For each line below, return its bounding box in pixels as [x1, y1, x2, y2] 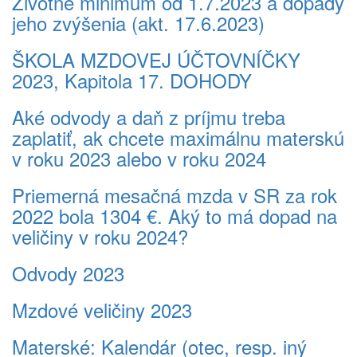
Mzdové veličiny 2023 [12, 296, 192, 324]
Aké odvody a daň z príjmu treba [12, 103, 285, 131]
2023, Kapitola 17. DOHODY [12, 66, 252, 94]
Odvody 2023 [12, 259, 124, 287]
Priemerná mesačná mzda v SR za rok [12, 181, 337, 209]
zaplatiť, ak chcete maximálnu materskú [12, 124, 344, 151]
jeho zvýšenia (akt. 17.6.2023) [12, 9, 265, 37]
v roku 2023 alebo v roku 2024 [12, 144, 266, 172]
